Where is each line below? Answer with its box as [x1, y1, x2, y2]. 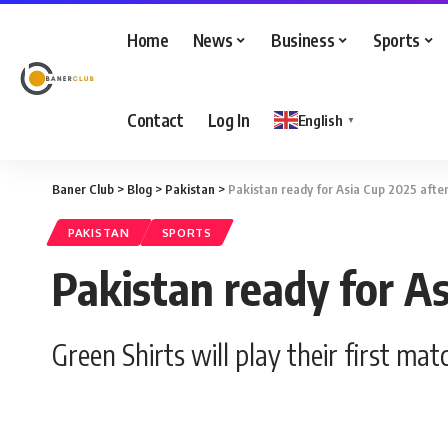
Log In [207, 108, 250, 131]
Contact [127, 108, 184, 131]
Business [270, 28, 335, 51]
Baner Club [52, 181, 114, 197]
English [297, 111, 343, 129]
